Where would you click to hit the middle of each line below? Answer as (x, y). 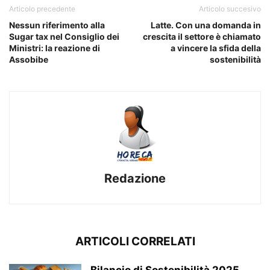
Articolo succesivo (230, 9)
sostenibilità (235, 60)
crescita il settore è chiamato (202, 37)
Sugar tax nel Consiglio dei (64, 37)
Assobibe (29, 60)
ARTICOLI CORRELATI (135, 242)
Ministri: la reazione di (55, 48)
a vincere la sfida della (216, 48)
